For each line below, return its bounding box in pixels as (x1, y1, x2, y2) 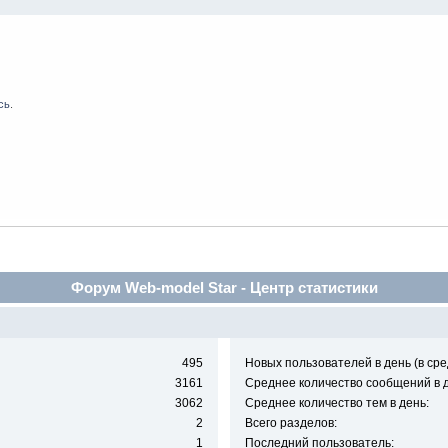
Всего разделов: (244, 416, 337, 431)
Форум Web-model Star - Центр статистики (70, 278, 378, 296)
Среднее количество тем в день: (244, 396, 429, 411)
